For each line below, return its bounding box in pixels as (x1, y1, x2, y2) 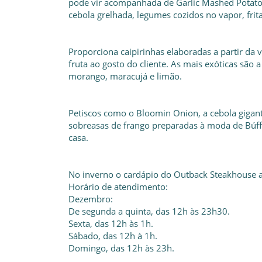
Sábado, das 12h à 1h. (68, 230, 157, 242)
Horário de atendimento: (68, 181, 168, 192)
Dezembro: (68, 193, 113, 205)
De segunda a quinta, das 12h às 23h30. (68, 205, 230, 217)
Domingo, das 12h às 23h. (68, 242, 174, 254)
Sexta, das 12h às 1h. (68, 218, 153, 229)
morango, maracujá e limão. (68, 70, 182, 82)
